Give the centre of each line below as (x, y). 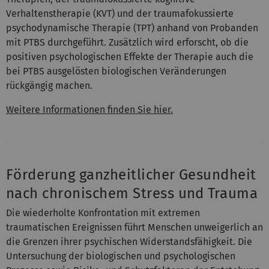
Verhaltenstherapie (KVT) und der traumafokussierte (120, 13)
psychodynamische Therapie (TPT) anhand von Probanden (132, 28)
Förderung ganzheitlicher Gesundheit (131, 174)
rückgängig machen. (49, 85)
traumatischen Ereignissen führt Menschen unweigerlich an (134, 227)
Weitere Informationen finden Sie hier (88, 109)
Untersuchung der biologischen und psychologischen (121, 256)
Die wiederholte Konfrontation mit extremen (103, 213)
